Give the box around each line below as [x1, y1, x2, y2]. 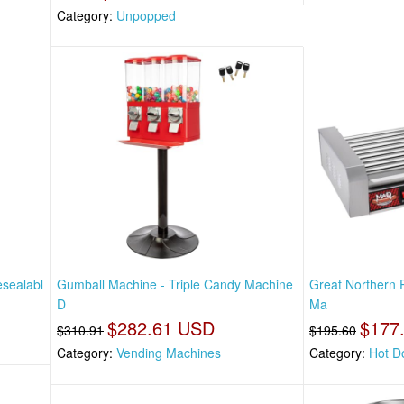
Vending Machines [116, 344, 221, 363]
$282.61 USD [107, 315, 215, 342]
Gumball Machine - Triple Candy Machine [57, 275, 293, 294]
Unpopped [116, 5, 176, 24]
